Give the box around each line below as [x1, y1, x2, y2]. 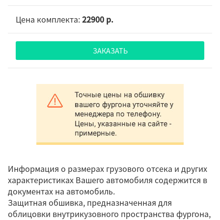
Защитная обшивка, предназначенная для [8, 196, 172, 209]
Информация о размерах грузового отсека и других [8, 163, 207, 175]
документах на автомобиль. [8, 185, 115, 197]
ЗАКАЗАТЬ [92, 45, 128, 56]
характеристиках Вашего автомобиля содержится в [8, 174, 207, 186]
